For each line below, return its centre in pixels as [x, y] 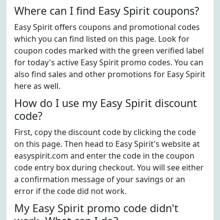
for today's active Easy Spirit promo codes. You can [109, 62]
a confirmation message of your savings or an [100, 179]
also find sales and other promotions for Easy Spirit [110, 74]
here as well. [37, 86]
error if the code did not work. [70, 191]
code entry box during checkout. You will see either [109, 167]
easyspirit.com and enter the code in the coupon [104, 156]
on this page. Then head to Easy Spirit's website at [107, 144]
